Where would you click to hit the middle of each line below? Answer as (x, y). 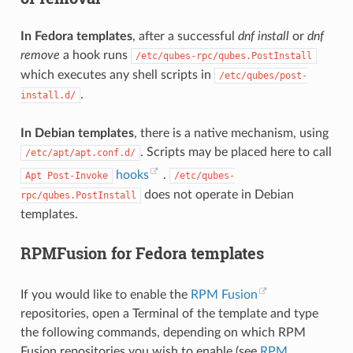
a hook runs (95, 55)
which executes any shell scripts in (117, 74)
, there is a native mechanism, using (231, 133)
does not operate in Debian (217, 194)
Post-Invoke (77, 175)
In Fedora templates (76, 36)
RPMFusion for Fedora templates (142, 253)
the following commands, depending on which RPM (163, 333)
